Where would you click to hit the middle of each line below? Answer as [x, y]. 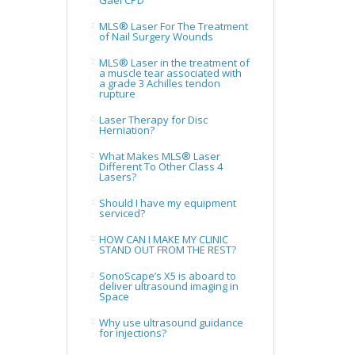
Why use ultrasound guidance [171, 323]
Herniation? [126, 130]
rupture [117, 94]
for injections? [132, 333]
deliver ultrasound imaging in [168, 286]
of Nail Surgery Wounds [156, 36]
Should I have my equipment [167, 203]
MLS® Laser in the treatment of [174, 63]
